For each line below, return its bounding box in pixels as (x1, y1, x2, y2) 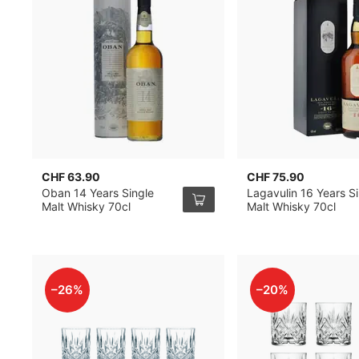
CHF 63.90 (42, 170, 101, 184)
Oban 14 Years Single (42, 186, 155, 200)
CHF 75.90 (247, 170, 305, 184)
